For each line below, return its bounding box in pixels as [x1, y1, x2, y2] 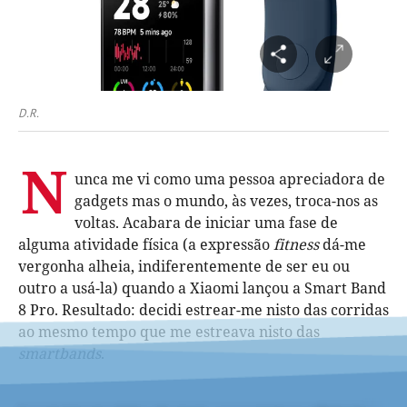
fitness [273, 233, 319, 254]
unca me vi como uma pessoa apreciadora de [74, 168, 385, 189]
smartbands [18, 342, 101, 363]
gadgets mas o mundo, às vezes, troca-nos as [74, 190, 378, 211]
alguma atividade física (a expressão [18, 233, 273, 254]
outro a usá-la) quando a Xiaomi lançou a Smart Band [18, 277, 386, 298]
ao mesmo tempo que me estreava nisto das [18, 321, 320, 342]
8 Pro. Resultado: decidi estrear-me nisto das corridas [18, 299, 389, 320]
